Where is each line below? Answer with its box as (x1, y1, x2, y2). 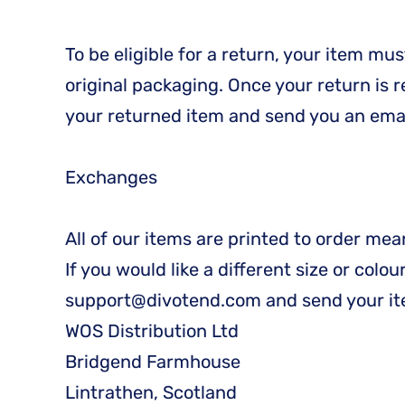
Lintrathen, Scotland (65, 381, 237, 403)
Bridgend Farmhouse (65, 351, 240, 372)
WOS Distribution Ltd (65, 320, 239, 342)
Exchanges (65, 166, 157, 188)
